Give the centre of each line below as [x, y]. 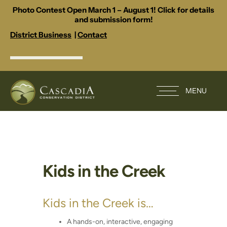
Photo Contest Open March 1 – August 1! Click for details [113, 10]
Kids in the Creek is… [98, 203]
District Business [41, 35]
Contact [92, 35]
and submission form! [113, 20]
